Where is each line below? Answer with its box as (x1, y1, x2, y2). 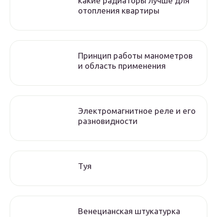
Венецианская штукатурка (78, 206, 180, 216)
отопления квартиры (78, 6, 159, 15)
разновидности (78, 116, 138, 125)
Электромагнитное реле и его (78, 106, 196, 115)
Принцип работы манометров (78, 51, 193, 60)
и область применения (78, 61, 166, 70)
